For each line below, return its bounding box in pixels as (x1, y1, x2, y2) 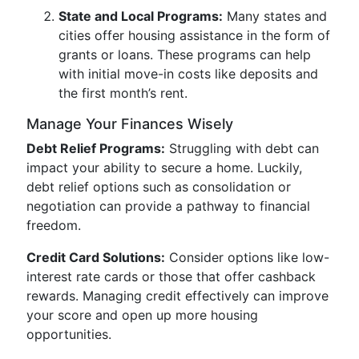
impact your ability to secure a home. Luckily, (26, 159, 302, 175)
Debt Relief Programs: (26, 140, 165, 156)
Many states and (223, 8, 327, 24)
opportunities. (26, 326, 111, 342)
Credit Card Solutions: (26, 249, 165, 265)
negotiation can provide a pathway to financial (26, 198, 310, 214)
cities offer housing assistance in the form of (58, 27, 330, 43)
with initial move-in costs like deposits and (58, 66, 318, 82)
